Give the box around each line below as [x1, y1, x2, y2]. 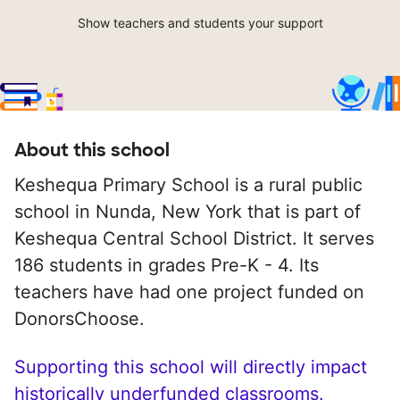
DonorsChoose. [14, 308, 145, 330]
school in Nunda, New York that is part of [14, 201, 361, 223]
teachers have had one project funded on [14, 281, 364, 304]
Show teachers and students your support [77, 15, 323, 31]
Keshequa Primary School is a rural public [14, 174, 362, 196]
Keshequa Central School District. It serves [14, 228, 374, 250]
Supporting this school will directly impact [14, 356, 367, 379]
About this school [14, 138, 170, 162]
